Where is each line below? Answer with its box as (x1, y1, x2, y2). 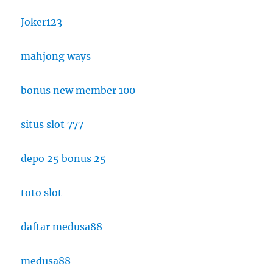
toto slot (21, 186, 63, 199)
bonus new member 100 (21, 83, 136, 96)
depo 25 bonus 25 (21, 152, 107, 165)
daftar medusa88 (21, 220, 103, 233)
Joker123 (21, 15, 63, 28)
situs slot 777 (21, 118, 84, 130)
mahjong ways (21, 49, 91, 62)
